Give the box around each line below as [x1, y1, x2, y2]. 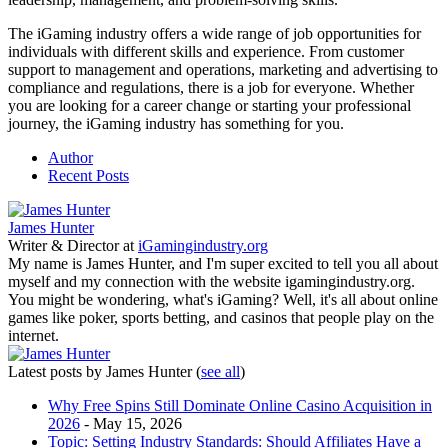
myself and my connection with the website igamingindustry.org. [8, 272, 415, 290]
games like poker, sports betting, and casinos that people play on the [8, 308, 434, 326]
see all [201, 362, 240, 380]
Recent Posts [48, 166, 129, 184]
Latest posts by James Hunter [8, 362, 196, 380]
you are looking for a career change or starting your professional [8, 96, 411, 114]
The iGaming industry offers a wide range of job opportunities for [8, 24, 421, 42]
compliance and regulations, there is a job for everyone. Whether [8, 78, 414, 96]
